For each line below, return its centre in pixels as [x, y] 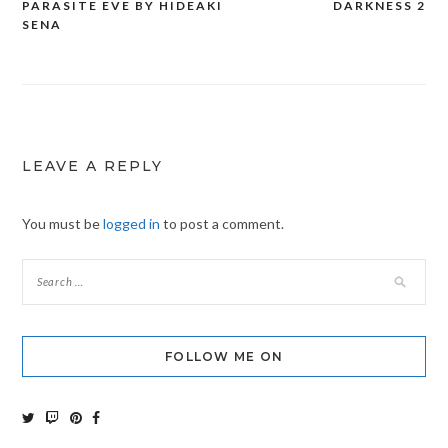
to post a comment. [221, 223]
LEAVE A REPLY [92, 165]
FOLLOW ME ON [224, 356]
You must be [62, 223]
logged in [131, 223]
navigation [80, 45]
